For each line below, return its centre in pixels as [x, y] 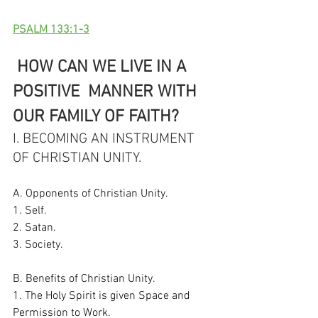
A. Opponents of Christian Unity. [92, 193]
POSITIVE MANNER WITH [107, 92]
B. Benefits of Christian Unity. [85, 279]
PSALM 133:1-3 [51, 29]
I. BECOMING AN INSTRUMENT [105, 139]
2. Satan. [36, 227]
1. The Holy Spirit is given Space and [103, 296]
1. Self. [31, 210]
